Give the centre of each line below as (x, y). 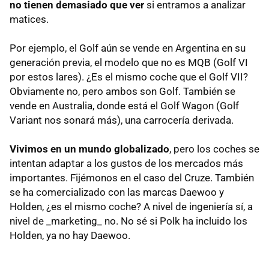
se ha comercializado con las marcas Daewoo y (117, 192)
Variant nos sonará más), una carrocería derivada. (122, 120)
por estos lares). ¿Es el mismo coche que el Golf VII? (129, 77)
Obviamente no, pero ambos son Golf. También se (122, 91)
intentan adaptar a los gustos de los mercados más (126, 163)
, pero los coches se (214, 149)
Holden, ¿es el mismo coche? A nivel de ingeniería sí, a (131, 206)
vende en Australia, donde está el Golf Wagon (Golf (124, 105)
